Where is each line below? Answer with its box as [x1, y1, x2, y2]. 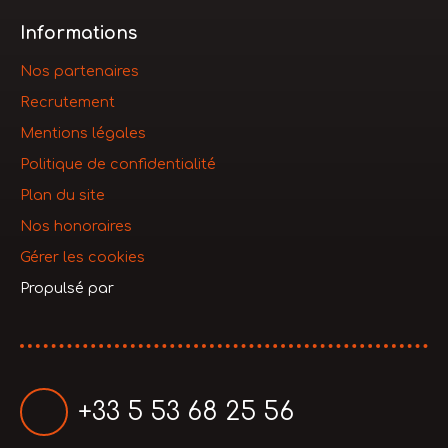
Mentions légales [20, 124, 146, 141]
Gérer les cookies [20, 248, 145, 265]
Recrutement [20, 93, 115, 110]
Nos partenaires [20, 62, 139, 79]
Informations [20, 23, 137, 43]
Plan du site [20, 186, 105, 203]
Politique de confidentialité [20, 155, 216, 172]
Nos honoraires [20, 217, 132, 234]
